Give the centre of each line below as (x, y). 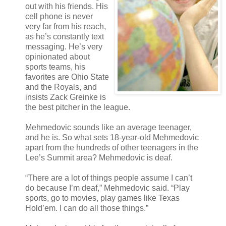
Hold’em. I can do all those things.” (87, 208)
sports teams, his (55, 67)
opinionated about (58, 56)
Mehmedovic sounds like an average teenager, (108, 127)
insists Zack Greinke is (66, 97)
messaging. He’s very (64, 46)
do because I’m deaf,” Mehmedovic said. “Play (107, 188)
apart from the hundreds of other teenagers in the (112, 147)
